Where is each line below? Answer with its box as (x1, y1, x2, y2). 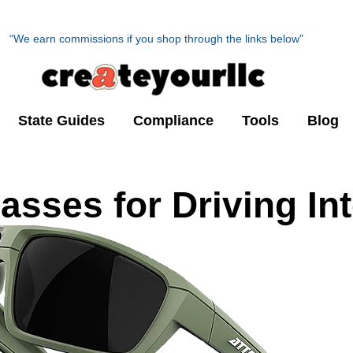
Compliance (133, 113, 214, 129)
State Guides (18, 113, 105, 129)
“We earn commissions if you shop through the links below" (9, 32, 303, 45)
